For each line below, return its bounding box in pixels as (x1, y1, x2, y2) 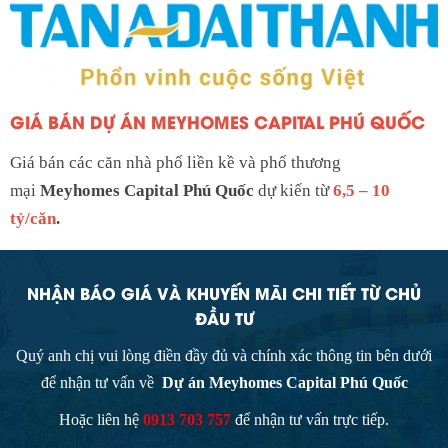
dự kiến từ (254, 180, 329, 200)
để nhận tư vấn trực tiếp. (231, 410, 389, 428)
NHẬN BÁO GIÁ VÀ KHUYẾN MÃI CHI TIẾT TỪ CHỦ (27, 280, 421, 304)
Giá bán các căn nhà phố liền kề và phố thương (10, 152, 341, 172)
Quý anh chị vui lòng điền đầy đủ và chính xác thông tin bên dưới (16, 346, 432, 364)
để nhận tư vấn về (40, 373, 162, 391)
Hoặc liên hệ (59, 410, 143, 428)
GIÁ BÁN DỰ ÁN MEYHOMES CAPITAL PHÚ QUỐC (10, 108, 425, 133)
